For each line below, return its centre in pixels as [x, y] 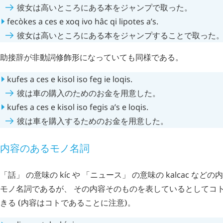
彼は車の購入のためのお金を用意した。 [89, 93]
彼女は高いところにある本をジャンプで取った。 [105, 8]
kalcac [177, 175]
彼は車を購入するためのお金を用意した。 [93, 121]
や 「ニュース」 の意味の [118, 175]
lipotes [132, 22]
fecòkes [22, 22]
